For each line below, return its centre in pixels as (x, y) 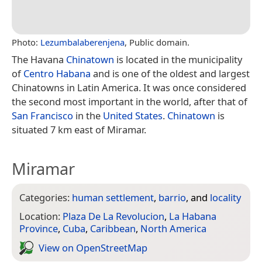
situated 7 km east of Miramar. (79, 129)
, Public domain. (157, 42)
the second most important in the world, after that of (130, 101)
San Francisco (42, 115)
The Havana (39, 59)
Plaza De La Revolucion (113, 216)
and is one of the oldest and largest (170, 73)
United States (133, 115)
